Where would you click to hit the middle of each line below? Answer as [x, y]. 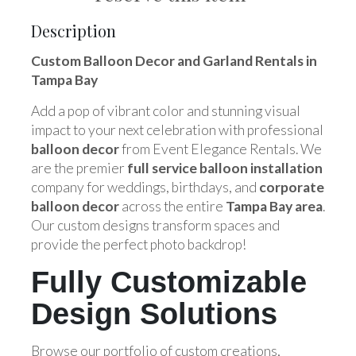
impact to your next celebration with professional [177, 130]
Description [74, 30]
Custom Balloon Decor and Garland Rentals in [174, 60]
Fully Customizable [169, 281]
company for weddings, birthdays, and [145, 187]
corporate [292, 187]
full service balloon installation [225, 168]
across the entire [172, 206]
